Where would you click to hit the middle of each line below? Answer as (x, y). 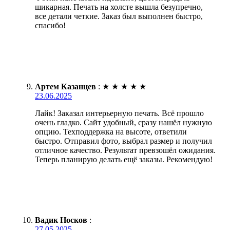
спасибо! (50, 26)
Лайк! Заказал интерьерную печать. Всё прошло (119, 113)
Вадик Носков (61, 220)
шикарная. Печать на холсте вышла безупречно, (119, 7)
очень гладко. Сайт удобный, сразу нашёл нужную (123, 123)
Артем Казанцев (65, 87)
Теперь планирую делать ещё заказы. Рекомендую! (124, 160)
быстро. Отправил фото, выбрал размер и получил (123, 141)
